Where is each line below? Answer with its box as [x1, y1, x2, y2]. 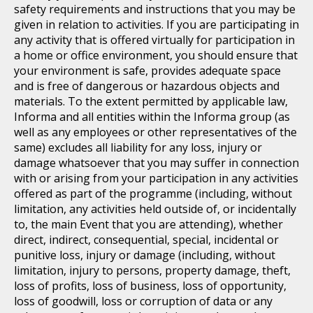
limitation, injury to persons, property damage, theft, [14, 263, 291, 278]
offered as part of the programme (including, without [14, 186, 292, 201]
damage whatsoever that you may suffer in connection [14, 155, 299, 170]
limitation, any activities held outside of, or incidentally [14, 201, 296, 217]
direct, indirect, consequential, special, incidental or [14, 232, 279, 247]
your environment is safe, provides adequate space [14, 63, 281, 78]
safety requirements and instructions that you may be [14, 1, 296, 17]
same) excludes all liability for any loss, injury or [14, 140, 262, 155]
